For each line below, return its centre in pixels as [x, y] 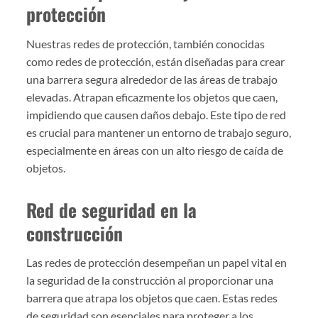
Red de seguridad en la [112, 209]
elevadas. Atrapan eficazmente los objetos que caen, [152, 97]
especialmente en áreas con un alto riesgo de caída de [155, 150]
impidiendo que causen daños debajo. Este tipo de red [157, 114]
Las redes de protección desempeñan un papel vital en [157, 263]
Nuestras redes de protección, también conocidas [146, 43]
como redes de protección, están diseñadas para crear [156, 61]
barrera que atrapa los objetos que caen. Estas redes [152, 298]
